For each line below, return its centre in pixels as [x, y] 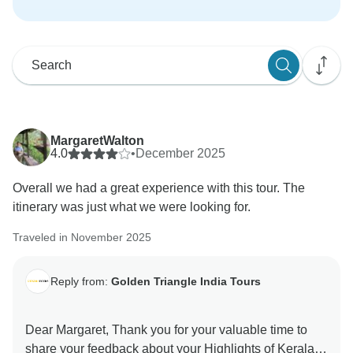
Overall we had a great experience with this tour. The [159, 188]
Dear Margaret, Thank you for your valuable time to [166, 330]
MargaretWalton [97, 141]
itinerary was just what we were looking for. [132, 207]
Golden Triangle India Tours [186, 281]
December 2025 [180, 154]
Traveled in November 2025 [82, 238]
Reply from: [81, 281]
